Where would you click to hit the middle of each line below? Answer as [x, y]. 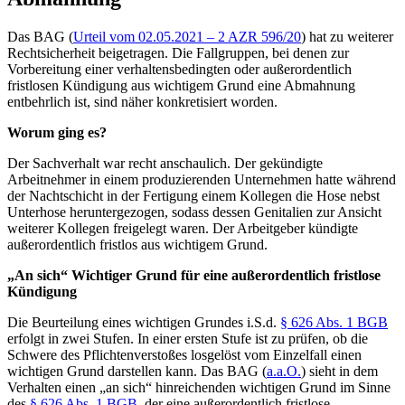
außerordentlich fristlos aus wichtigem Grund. [137, 244]
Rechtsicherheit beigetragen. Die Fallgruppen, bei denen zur [178, 52]
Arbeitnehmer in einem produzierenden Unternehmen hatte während [202, 179]
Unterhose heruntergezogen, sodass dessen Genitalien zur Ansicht [194, 212]
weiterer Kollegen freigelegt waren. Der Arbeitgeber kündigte [183, 228]
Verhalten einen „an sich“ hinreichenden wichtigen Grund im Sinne [199, 387]
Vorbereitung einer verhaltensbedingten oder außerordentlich [179, 69]
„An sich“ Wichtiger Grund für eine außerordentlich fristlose [194, 275]
